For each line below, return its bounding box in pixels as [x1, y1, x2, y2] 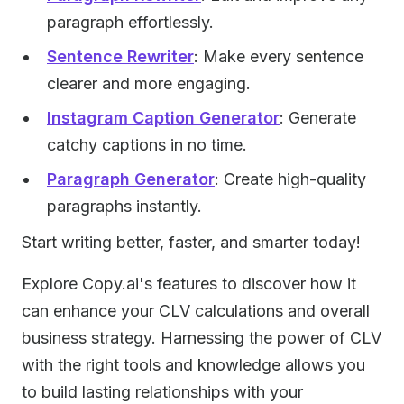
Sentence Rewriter [47, 47, 194, 66]
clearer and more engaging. [47, 74, 251, 93]
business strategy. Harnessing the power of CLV [22, 328, 381, 347]
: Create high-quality [215, 170, 366, 188]
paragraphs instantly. [47, 197, 202, 216]
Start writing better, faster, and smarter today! [22, 233, 361, 252]
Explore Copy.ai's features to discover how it [22, 274, 356, 293]
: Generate [280, 108, 356, 127]
